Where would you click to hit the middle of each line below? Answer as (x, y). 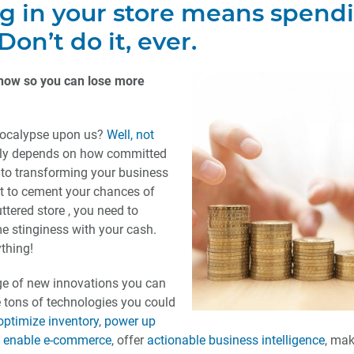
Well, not (130, 135)
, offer (129, 341)
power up (130, 322)
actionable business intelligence (236, 341)
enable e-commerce (57, 341)
